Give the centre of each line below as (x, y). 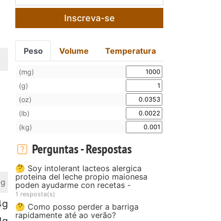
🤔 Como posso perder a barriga (77, 206)
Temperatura (130, 51)
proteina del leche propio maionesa (81, 176)
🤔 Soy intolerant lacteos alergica (78, 168)
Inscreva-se (89, 18)
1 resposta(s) (35, 194)
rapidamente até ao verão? (66, 215)
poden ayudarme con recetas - (73, 185)
